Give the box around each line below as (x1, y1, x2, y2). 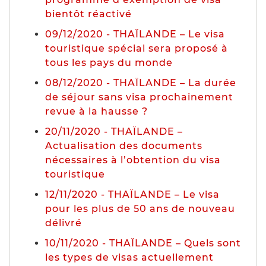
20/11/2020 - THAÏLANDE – (45, 125, 183, 137)
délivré (45, 217, 82, 229)
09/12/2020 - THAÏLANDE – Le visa (45, 28, 225, 40)
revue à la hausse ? (45, 105, 148, 117)
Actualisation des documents (45, 140, 202, 151)
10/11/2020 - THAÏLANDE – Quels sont (45, 237, 241, 249)
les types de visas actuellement (45, 251, 214, 263)
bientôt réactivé (45, 8, 132, 20)
